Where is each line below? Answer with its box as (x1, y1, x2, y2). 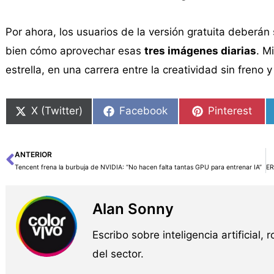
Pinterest (208, 105, 253, 117)
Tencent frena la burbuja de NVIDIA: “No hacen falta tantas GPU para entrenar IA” (14, 163, 262, 171)
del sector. (92, 248, 144, 260)
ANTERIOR (14, 149, 52, 159)
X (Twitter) (31, 105, 83, 117)
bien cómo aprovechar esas (5, 45, 144, 57)
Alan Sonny (92, 200, 174, 218)
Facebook (119, 105, 168, 117)
